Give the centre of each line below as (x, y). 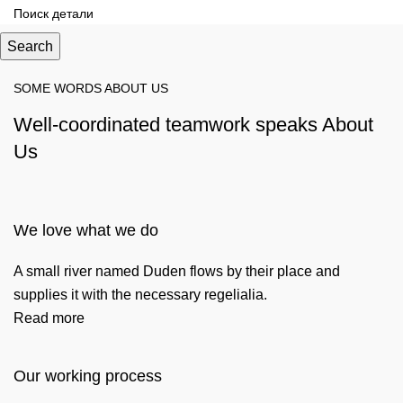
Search (30, 46)
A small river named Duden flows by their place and (177, 271)
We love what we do (86, 230)
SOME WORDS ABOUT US (91, 88)
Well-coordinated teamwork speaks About (193, 125)
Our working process (88, 376)
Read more (49, 318)
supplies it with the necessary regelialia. (140, 295)
